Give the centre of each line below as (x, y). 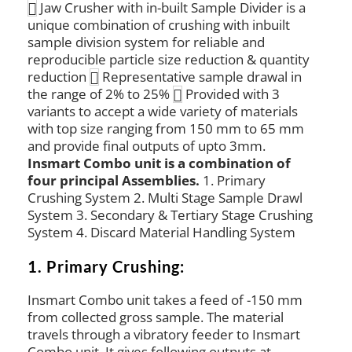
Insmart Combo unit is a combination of (159, 163)
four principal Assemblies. (113, 180)
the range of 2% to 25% (100, 93)
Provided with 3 (231, 93)
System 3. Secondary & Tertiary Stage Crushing (170, 214)
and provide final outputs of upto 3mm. (146, 145)
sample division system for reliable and (146, 42)
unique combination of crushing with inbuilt (158, 24)
